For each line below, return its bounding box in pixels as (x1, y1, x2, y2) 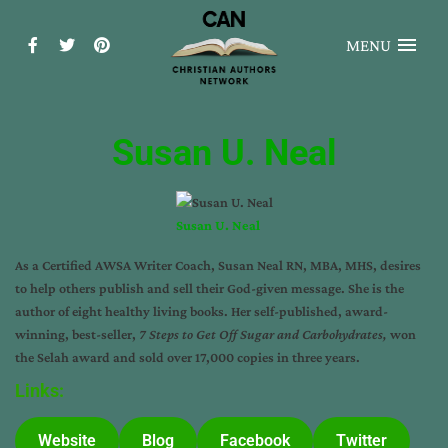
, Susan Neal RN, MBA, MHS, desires (211, 256, 421, 273)
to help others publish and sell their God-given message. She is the (15, 279, 404, 296)
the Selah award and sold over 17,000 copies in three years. (15, 348, 363, 365)
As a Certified (15, 256, 95, 273)
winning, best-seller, (15, 325, 139, 342)
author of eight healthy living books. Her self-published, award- (15, 302, 388, 319)
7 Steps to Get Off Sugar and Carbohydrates (139, 325, 383, 342)
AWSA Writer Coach (95, 256, 211, 273)
